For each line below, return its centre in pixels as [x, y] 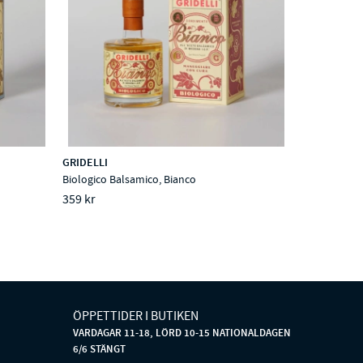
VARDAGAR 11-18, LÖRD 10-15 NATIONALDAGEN [181, 333]
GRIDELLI [85, 162]
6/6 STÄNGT [99, 349]
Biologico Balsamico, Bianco [130, 179]
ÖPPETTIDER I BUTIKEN [135, 316]
